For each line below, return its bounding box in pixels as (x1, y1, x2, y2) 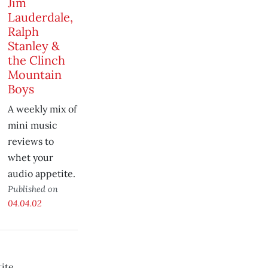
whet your (7, 151, 53, 163)
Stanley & (7, 38, 60, 53)
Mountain (7, 67, 62, 82)
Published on (7, 183, 58, 194)
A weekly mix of (7, 103, 77, 115)
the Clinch (7, 53, 65, 68)
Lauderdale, (7, 10, 73, 25)
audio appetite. (7, 167, 75, 179)
